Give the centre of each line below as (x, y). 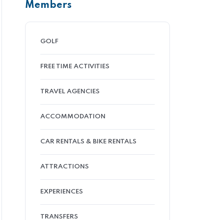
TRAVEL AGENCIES (70, 92)
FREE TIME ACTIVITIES (75, 67)
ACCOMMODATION (73, 117)
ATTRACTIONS (65, 167)
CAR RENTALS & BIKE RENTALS (88, 142)
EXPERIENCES (62, 192)
